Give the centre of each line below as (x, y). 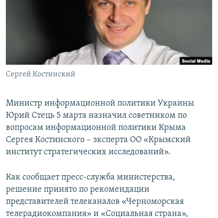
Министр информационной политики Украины (100, 104)
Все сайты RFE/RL (50, 74)
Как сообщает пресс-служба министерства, (91, 178)
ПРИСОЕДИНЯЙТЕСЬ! (39, 8)
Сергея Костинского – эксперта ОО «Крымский (98, 140)
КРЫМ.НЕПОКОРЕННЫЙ (52, 27)
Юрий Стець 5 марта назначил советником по (96, 116)
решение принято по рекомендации (78, 190)
